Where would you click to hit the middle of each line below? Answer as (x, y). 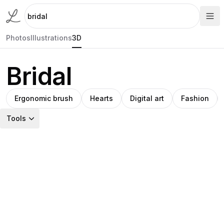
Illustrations (51, 38)
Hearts (101, 98)
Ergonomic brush (44, 98)
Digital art (147, 98)
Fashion (195, 98)
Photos (18, 38)
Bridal (39, 76)
